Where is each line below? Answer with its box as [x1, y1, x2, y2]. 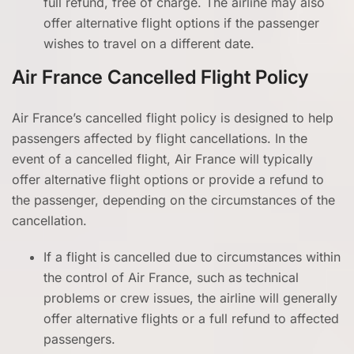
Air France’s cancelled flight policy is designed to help [12, 110, 333, 126]
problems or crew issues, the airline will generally [43, 290, 337, 306]
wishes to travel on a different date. [43, 36, 254, 51]
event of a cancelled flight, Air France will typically [12, 151, 313, 167]
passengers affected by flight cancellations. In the [12, 130, 307, 146]
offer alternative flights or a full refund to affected [43, 311, 339, 326]
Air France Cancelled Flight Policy [12, 66, 308, 88]
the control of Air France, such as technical [43, 269, 299, 285]
